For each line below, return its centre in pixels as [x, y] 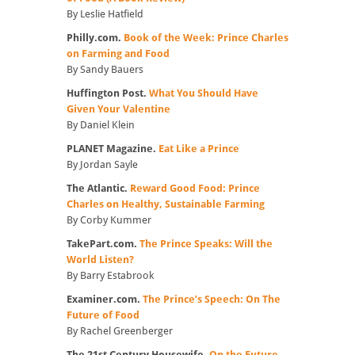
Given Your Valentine [118, 109]
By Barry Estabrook [110, 276]
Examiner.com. [105, 300]
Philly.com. [95, 38]
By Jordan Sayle [102, 165]
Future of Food [103, 315]
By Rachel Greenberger [120, 331]
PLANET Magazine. [113, 149]
